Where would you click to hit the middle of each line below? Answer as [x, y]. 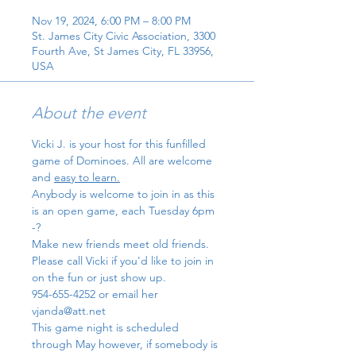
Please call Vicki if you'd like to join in [124, 261]
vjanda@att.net [69, 311]
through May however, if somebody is [126, 344]
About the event [89, 113]
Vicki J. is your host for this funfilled [120, 144]
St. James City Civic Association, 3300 [124, 36]
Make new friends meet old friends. [120, 244]
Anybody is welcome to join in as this [125, 194]
